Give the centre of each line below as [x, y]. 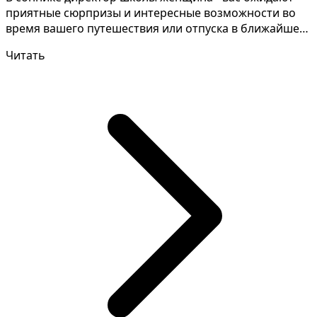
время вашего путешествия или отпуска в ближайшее [156, 29]
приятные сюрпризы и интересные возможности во [151, 13]
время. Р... [33, 44]
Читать [25, 56]
